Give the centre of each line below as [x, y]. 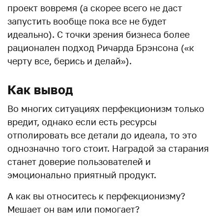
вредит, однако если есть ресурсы [82, 122]
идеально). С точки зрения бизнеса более [98, 34]
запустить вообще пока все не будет [87, 21]
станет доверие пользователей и [79, 162]
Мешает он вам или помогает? [73, 209]
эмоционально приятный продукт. [82, 175]
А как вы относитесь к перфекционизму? [96, 196]
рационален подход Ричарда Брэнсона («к [101, 48]
